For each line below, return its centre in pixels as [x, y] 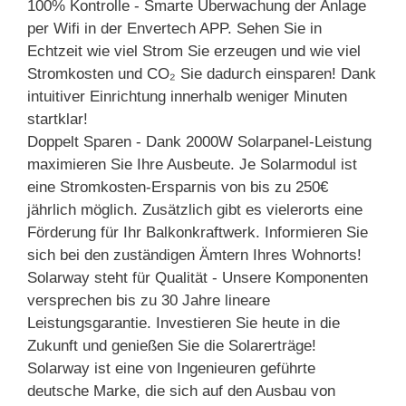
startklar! [58, 119]
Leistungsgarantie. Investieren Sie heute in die [184, 323]
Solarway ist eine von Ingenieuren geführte [171, 368]
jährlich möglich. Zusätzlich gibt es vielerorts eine [195, 209]
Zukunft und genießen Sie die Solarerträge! [172, 345]
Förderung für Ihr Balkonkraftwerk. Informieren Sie [198, 232]
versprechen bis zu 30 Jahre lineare [149, 300]
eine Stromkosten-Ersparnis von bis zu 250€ [178, 187]
